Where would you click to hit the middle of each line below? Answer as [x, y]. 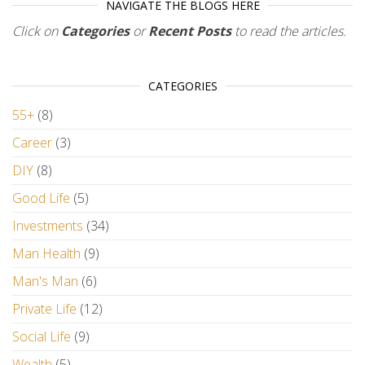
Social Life [42, 336]
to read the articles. [289, 31]
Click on [37, 31]
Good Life [41, 198]
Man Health [46, 253]
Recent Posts [190, 31]
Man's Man [45, 281]
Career [32, 143]
